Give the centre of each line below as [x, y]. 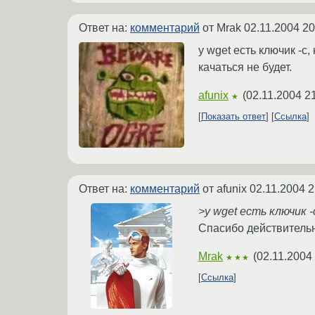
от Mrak [222, 28]
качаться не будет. [245, 67]
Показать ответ [233, 117]
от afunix [225, 189]
